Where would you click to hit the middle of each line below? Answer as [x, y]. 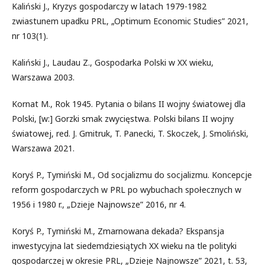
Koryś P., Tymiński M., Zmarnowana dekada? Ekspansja [118, 231]
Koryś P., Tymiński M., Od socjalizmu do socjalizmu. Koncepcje [132, 174]
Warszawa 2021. [43, 148]
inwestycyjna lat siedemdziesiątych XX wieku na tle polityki [124, 245]
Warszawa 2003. [43, 77]
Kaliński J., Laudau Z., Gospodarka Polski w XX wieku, [113, 62]
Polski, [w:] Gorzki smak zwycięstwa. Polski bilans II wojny [123, 118]
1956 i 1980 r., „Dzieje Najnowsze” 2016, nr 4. [99, 204]
